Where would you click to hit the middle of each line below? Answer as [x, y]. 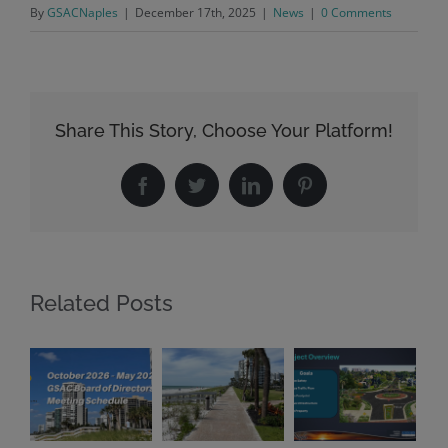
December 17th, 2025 [195, 13]
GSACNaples [82, 13]
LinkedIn [282, 192]
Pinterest [335, 192]
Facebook [176, 192]
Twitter [221, 192]
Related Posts [101, 302]
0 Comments [356, 13]
